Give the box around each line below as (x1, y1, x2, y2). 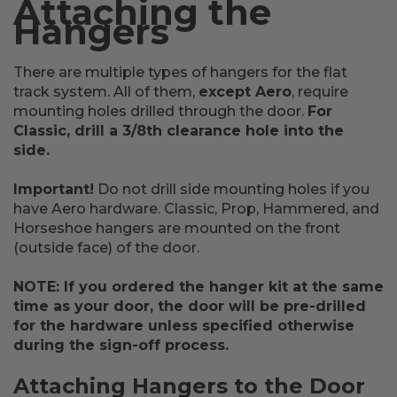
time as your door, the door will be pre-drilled (13, 298, 366, 315)
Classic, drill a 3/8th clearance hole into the (13, 122, 344, 139)
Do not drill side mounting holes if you (94, 181, 370, 198)
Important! (13, 181, 94, 198)
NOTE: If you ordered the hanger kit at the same (13, 278, 384, 295)
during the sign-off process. (13, 337, 229, 354)
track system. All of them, (13, 83, 198, 100)
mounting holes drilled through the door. (13, 103, 307, 120)
